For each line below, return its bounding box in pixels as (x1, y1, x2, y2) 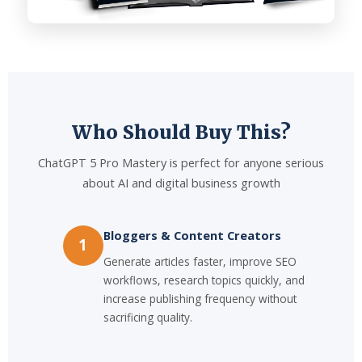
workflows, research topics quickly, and (103, 271, 305, 288)
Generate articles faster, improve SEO (103, 253, 297, 269)
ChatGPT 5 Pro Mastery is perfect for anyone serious (38, 154, 324, 170)
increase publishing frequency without (103, 290, 297, 306)
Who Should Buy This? (71, 120, 291, 144)
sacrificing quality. (103, 309, 192, 325)
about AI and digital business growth (82, 174, 280, 191)
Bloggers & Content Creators (103, 226, 281, 243)
